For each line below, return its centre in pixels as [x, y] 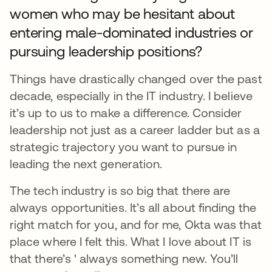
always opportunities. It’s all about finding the [133, 207]
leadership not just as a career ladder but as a [135, 129]
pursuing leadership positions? [106, 51]
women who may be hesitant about [123, 13]
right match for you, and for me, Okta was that [136, 224]
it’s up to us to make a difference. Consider [126, 112]
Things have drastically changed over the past [136, 78]
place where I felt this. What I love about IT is [131, 241]
